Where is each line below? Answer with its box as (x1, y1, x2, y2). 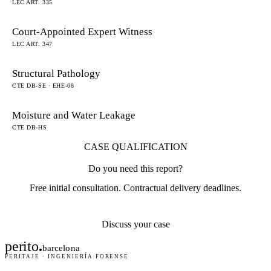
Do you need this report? (88, 163, 183, 174)
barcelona (42, 243, 80, 253)
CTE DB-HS (12, 123, 47, 131)
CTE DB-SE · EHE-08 (12, 82, 74, 89)
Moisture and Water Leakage (12, 109, 135, 121)
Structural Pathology (12, 67, 100, 79)
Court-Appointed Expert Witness (12, 25, 152, 38)
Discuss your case (101, 219, 170, 229)
